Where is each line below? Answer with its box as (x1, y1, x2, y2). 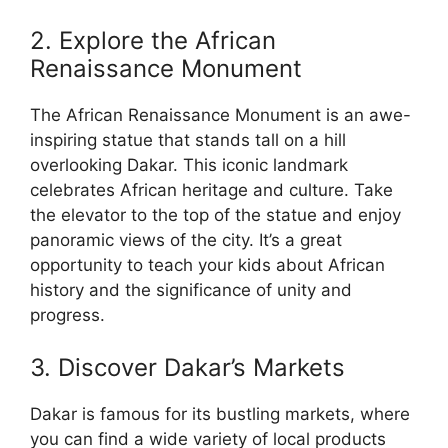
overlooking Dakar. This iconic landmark (30, 155, 348, 176)
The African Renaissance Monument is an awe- (30, 105, 411, 126)
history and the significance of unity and (30, 280, 352, 301)
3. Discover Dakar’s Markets (30, 352, 345, 382)
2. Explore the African (30, 26, 276, 56)
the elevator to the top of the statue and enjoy (30, 205, 401, 226)
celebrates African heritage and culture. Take (30, 180, 393, 201)
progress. (30, 305, 105, 326)
